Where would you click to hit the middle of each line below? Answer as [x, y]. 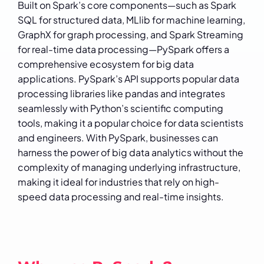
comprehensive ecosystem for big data [106, 64]
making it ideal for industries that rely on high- [118, 182]
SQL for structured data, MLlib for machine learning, [131, 20]
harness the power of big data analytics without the [131, 153]
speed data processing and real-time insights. [121, 197]
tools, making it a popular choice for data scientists [131, 123]
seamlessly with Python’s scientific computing [121, 108]
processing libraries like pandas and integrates [121, 94]
